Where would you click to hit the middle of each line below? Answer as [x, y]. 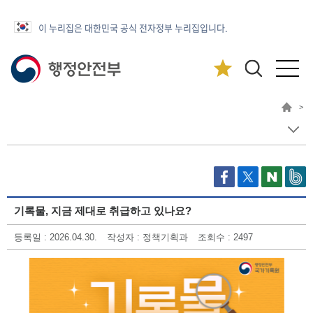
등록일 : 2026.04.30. [56, 237]
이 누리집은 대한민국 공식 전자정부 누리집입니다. [133, 28]
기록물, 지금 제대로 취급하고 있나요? [103, 211]
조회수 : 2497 [225, 237]
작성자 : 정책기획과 [147, 237]
